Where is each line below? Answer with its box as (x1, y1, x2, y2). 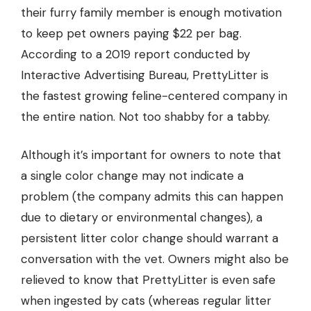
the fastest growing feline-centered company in (21, 88, 287, 104)
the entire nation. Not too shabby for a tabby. (21, 109, 270, 125)
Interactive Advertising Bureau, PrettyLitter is (21, 67, 269, 83)
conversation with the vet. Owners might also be (21, 251, 289, 267)
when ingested (21, 293, 101, 309)
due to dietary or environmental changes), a (21, 210, 262, 226)
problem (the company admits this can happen (21, 189, 283, 205)
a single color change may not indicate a (21, 168, 244, 184)
